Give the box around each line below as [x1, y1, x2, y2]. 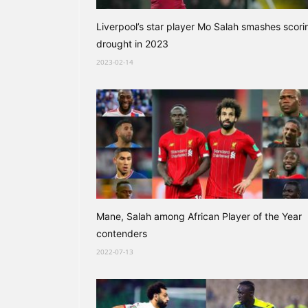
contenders [96, 228, 147, 239]
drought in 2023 [96, 38, 168, 49]
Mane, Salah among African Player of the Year [96, 210, 302, 222]
